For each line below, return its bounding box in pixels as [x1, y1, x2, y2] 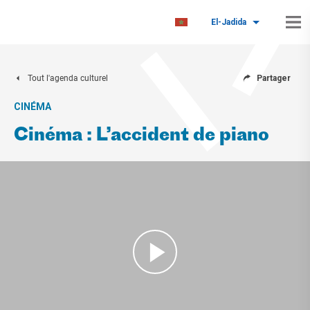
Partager [257, 73, 291, 83]
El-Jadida [211, 17, 246, 27]
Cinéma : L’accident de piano [14, 127, 269, 145]
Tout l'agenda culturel [28, 73, 108, 83]
